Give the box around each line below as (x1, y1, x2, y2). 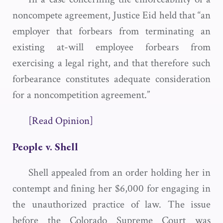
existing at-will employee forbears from (12, 40, 211, 54)
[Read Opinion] (28, 114, 93, 127)
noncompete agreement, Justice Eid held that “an (12, 8, 211, 22)
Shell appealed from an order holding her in (28, 166, 211, 179)
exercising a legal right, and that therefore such (12, 56, 211, 70)
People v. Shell (12, 140, 78, 153)
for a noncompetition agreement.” (12, 88, 150, 102)
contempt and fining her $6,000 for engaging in (12, 182, 211, 195)
